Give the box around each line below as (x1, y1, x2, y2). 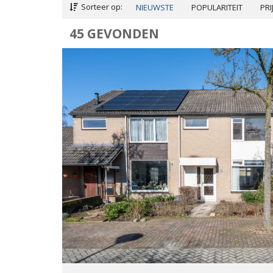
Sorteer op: (79, 1, 122, 12)
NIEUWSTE (136, 2, 174, 13)
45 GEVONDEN (69, 25, 159, 42)
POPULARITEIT (191, 2, 243, 13)
